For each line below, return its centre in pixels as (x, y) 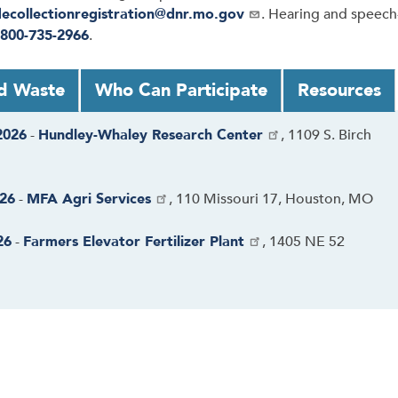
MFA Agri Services (89, 199)
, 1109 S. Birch (326, 135)
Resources (339, 91)
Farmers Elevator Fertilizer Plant (134, 242)
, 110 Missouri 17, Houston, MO (271, 199)
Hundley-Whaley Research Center (151, 135)
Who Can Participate (181, 91)
